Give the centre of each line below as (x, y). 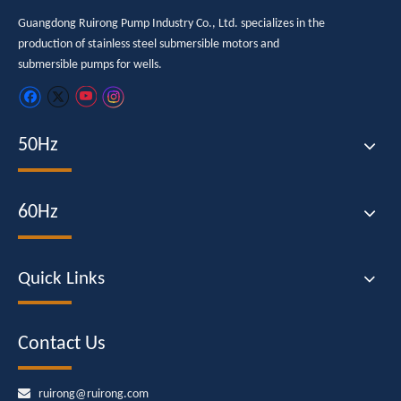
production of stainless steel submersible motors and (149, 44)
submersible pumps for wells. (91, 65)
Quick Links (61, 279)
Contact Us (62, 345)
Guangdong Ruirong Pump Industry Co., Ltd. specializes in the (171, 24)
